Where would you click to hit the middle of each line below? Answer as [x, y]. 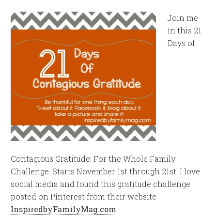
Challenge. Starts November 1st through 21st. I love [106, 171]
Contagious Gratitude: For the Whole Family [93, 159]
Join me [183, 18]
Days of [182, 43]
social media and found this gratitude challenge [101, 184]
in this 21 [185, 30]
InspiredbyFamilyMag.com [64, 209]
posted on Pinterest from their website [84, 196]
